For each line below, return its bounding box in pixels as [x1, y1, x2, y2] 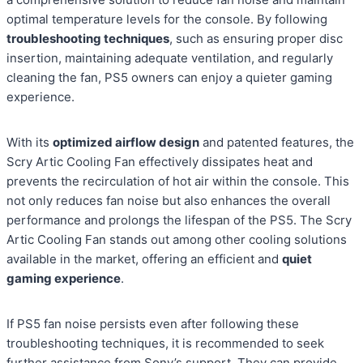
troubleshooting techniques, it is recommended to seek [6, 335, 324, 352]
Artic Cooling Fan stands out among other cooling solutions [6, 232, 347, 248]
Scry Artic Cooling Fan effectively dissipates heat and [6, 154, 313, 170]
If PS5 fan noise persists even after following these [6, 316, 299, 332]
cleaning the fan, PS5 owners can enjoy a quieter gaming [6, 70, 332, 86]
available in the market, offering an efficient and [6, 251, 282, 267]
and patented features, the [199, 135, 354, 151]
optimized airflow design [53, 135, 199, 151]
